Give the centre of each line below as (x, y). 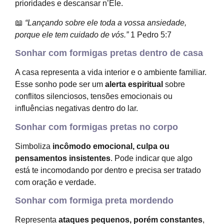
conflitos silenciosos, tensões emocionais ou (94, 96)
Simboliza (34, 146)
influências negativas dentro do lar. (76, 108)
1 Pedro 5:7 (150, 34)
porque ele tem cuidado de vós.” (72, 34)
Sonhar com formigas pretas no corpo (96, 127)
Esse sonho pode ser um (60, 84)
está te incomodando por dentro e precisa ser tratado (108, 170)
